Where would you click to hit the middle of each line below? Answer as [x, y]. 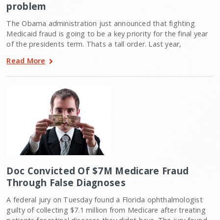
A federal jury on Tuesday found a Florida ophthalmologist [105, 200]
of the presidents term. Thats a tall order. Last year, [94, 44]
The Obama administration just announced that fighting [101, 24]
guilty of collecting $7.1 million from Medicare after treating [106, 210]
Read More [26, 61]
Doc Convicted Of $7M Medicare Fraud [98, 171]
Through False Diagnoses [66, 183]
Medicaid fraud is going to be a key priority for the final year [107, 34]
